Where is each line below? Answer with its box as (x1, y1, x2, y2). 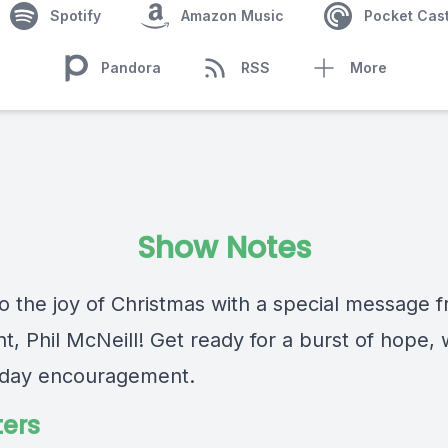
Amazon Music (180, 7, 284, 24)
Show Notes (137, 227, 311, 269)
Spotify (49, 7, 101, 24)
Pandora (101, 59, 161, 76)
